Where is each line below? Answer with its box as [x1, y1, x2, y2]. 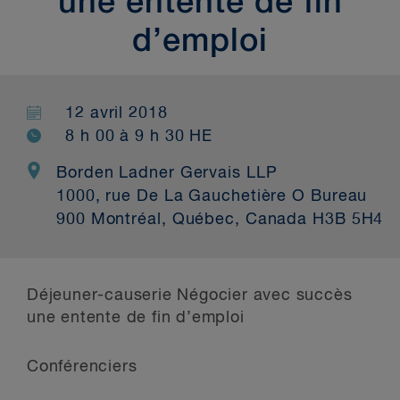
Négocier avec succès [171, 287, 353, 304]
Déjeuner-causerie [27, 287, 172, 304]
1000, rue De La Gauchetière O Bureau [56, 188, 368, 204]
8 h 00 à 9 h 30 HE [65, 129, 213, 145]
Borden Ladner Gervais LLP [56, 165, 278, 181]
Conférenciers [27, 359, 137, 375]
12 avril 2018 [65, 105, 168, 121]
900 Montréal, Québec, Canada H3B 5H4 [56, 212, 384, 228]
